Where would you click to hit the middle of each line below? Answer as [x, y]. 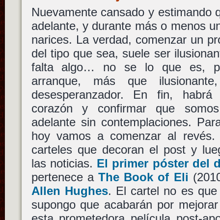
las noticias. [64, 163]
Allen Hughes [69, 191]
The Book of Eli [143, 177]
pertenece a [65, 177]
